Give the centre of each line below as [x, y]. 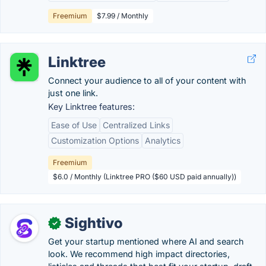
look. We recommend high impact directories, [139, 254]
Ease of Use [74, 125]
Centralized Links [136, 125]
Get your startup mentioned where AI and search [146, 241]
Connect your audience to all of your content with [147, 80]
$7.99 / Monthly [123, 16]
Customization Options [95, 140]
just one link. [73, 93]
